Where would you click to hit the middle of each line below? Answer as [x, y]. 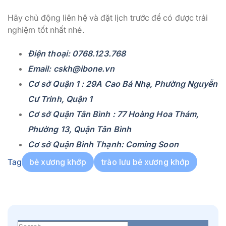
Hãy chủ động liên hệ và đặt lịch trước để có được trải [108, 18]
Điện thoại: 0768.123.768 [77, 54]
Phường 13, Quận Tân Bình [79, 129]
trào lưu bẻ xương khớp [146, 162]
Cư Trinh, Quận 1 [60, 99]
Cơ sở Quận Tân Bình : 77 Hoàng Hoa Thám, [114, 114]
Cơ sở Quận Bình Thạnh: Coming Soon [103, 145]
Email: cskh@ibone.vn [71, 69]
